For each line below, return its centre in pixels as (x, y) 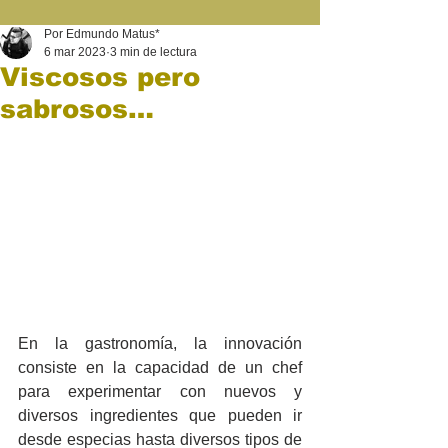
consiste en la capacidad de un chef (160, 368)
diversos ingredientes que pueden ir (160, 416)
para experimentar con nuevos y (160, 392)
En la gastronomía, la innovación (160, 344)
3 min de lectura (153, 52)
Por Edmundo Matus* (102, 34)
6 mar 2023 (75, 52)
